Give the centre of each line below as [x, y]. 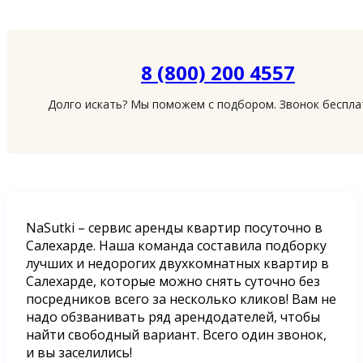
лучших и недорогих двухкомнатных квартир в [177, 263]
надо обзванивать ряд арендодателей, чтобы [173, 316]
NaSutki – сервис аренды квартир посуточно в [174, 227]
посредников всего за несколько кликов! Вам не [181, 299]
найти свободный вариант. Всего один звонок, [176, 334]
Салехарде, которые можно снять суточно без [173, 281]
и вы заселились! [79, 352]
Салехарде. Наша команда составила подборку [176, 245]
